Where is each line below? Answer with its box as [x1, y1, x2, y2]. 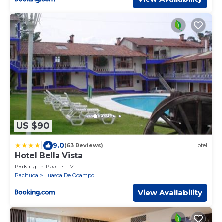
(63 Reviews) [64, 142, 103, 149]
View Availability [138, 187, 202, 197]
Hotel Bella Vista [15, 150, 83, 160]
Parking [15, 163, 36, 170]
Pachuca [15, 171, 38, 179]
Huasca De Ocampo [43, 171, 94, 179]
